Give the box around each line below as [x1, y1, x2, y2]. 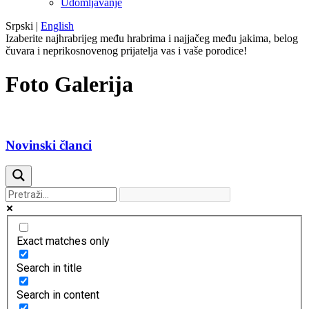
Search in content [17, 288, 99, 301]
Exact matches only [17, 234, 110, 248]
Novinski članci [6, 137, 92, 152]
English [41, 20, 74, 32]
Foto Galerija [6, 72, 133, 97]
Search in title [17, 261, 82, 275]
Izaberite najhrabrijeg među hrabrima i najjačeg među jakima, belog [6, 32, 298, 44]
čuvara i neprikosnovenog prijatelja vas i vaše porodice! [6, 45, 247, 57]
